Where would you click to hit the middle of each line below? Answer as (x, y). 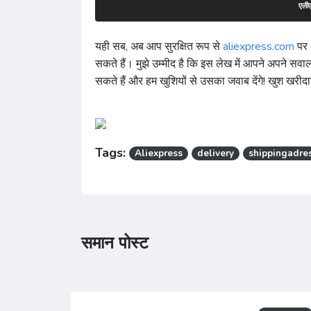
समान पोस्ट (115, 243)
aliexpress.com (259, 47)
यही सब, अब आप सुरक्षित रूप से (159, 47)
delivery (216, 153)
